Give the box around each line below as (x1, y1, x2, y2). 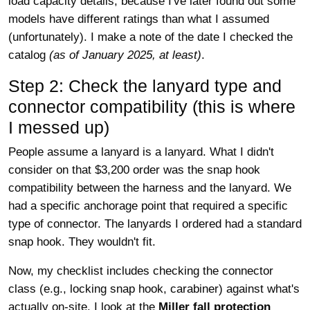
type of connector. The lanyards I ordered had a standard (8, 217, 302, 230)
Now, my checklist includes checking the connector (8, 264, 273, 277)
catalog (8, 48, 49, 62)
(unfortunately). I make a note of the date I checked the (8, 30, 293, 44)
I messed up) (8, 118, 109, 137)
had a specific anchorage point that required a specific (8, 199, 288, 212)
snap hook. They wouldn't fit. (8, 235, 156, 248)
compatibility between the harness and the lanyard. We (8, 181, 291, 194)
